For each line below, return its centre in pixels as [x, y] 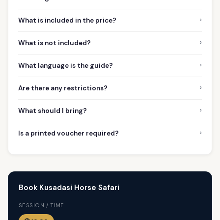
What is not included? [55, 43]
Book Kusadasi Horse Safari [69, 188]
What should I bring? [53, 110]
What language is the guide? [66, 65]
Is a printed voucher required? [69, 133]
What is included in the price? [67, 20]
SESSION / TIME [41, 206]
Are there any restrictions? [63, 88]
